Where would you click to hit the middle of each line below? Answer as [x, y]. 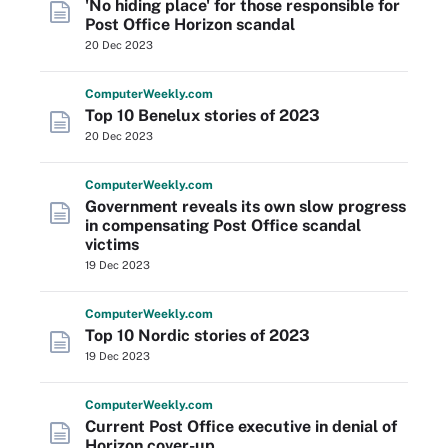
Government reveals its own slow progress [245, 206]
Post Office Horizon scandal [190, 24]
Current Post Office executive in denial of [241, 426]
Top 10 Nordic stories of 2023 [197, 335]
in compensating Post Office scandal [223, 225]
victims [112, 244]
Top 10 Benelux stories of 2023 [202, 115]
